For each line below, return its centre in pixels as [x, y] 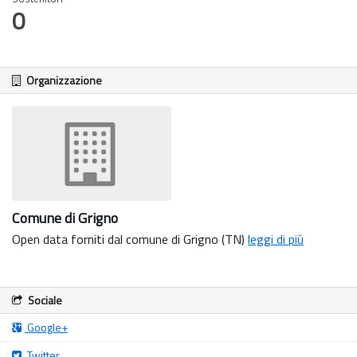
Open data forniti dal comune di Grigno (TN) [130, 239]
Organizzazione [63, 80]
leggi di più [276, 239]
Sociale [44, 300]
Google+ [46, 328]
